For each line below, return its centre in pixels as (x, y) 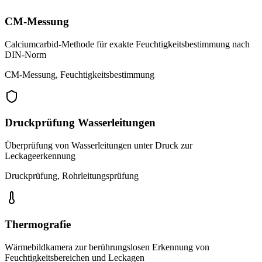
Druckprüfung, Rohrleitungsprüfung (72, 176)
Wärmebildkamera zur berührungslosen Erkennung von (107, 247)
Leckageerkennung (40, 156)
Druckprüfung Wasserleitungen (80, 123)
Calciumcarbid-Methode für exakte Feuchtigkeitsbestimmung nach (127, 44)
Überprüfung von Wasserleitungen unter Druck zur (99, 146)
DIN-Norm (25, 54)
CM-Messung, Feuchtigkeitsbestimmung (80, 74)
